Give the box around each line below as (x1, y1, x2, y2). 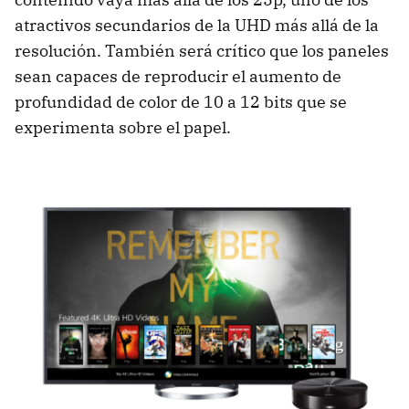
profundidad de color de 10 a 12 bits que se (15, 91, 347, 113)
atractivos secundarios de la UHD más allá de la (15, 15, 379, 37)
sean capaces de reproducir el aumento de (15, 66, 341, 88)
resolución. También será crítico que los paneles (15, 40, 389, 62)
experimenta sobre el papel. (15, 117, 231, 139)
